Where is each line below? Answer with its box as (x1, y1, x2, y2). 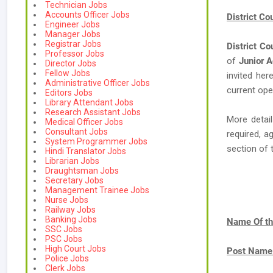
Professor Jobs (45, 49, 104, 58)
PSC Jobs (45, 234, 82, 244)
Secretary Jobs (45, 175, 104, 185)
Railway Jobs (45, 205, 96, 214)
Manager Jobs (45, 29, 101, 39)
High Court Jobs (45, 244, 106, 253)
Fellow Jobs (45, 68, 90, 78)
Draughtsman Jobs (45, 166, 119, 175)
